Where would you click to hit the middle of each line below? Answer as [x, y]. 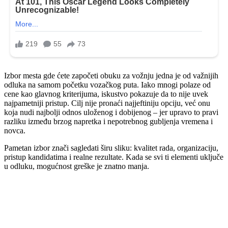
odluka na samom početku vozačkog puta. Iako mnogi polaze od [107, 84]
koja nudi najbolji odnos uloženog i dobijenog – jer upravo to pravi [111, 112]
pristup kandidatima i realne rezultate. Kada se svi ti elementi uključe [114, 157]
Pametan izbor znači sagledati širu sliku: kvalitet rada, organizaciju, [111, 148]
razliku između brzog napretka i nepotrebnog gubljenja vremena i [108, 121]
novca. [15, 130]
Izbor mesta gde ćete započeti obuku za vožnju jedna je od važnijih [111, 75]
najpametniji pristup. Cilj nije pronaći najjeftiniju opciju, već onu [107, 103]
